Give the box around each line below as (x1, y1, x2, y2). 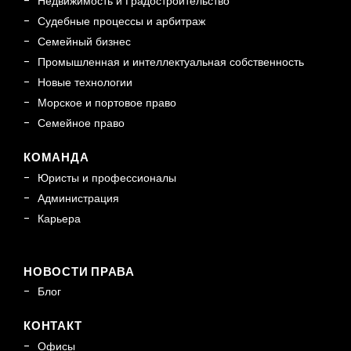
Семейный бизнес (38, 34, 131, 50)
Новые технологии (38, 74, 132, 91)
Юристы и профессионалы (38, 169, 176, 186)
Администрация (38, 190, 119, 206)
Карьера (38, 210, 81, 226)
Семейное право (38, 115, 125, 132)
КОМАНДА (24, 149, 89, 166)
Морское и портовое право (38, 95, 176, 111)
